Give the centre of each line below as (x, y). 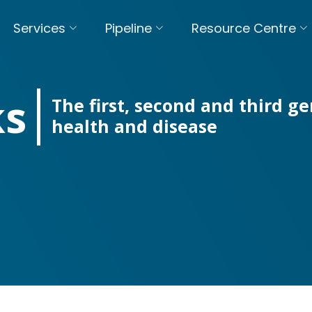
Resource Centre (244, 28)
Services (39, 28)
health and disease (134, 126)
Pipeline (128, 28)
